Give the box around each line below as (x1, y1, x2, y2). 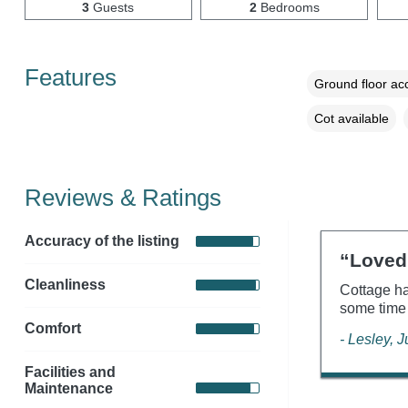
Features (24, 64, 117, 90)
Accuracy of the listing (24, 233, 179, 250)
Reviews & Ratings (24, 184, 221, 210)
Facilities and (24, 363, 116, 380)
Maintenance (24, 380, 113, 396)
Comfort (24, 321, 81, 337)
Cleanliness (24, 277, 106, 293)
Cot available (313, 110, 389, 126)
